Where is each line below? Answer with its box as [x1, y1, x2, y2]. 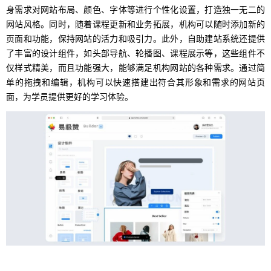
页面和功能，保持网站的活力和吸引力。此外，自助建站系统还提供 [6, 33, 265, 44]
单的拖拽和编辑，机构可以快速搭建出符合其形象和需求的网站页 [6, 77, 265, 87]
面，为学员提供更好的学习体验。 [6, 91, 133, 102]
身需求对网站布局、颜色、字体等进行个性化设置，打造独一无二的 [6, 4, 265, 15]
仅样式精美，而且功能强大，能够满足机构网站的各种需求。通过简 [6, 62, 265, 73]
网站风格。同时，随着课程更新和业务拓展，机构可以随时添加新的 [6, 19, 265, 29]
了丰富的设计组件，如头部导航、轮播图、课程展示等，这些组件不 [6, 48, 265, 58]
